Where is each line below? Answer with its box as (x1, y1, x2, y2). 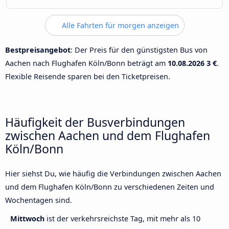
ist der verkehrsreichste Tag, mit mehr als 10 (47, 214, 200, 224)
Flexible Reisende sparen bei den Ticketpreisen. (5, 71, 170, 81)
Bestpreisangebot (5, 44, 71, 55)
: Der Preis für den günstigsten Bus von (71, 44, 208, 55)
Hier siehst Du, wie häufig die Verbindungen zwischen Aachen (5, 169, 221, 179)
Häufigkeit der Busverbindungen (5, 113, 185, 130)
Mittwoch (10, 214, 47, 224)
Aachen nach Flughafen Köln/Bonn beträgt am (5, 58, 168, 68)
